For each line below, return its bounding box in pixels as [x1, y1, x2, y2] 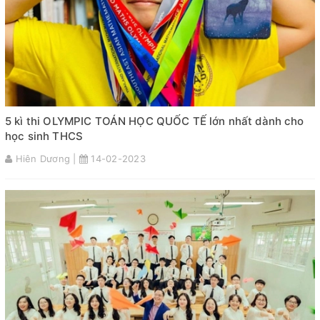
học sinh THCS [5, 129, 83, 144]
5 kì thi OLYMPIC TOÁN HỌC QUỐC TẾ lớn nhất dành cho [5, 114, 304, 129]
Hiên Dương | [12, 153, 79, 165]
